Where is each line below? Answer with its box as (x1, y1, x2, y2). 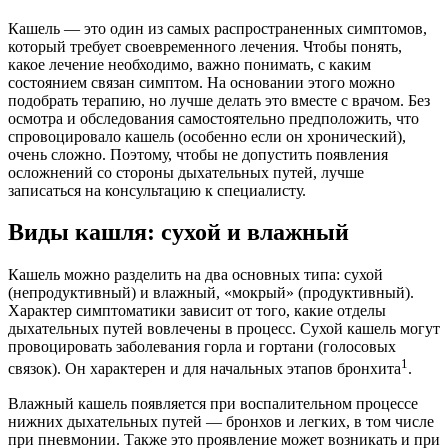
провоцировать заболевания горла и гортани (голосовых (8, 338, 396, 356)
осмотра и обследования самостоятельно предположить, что (8, 109, 419, 127)
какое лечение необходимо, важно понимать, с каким (8, 55, 371, 73)
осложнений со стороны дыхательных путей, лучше (8, 163, 364, 181)
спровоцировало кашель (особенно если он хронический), (8, 127, 406, 145)
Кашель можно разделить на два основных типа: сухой (8, 266, 383, 284)
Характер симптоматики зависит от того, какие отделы (8, 302, 386, 320)
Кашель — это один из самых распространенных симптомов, (8, 19, 427, 37)
